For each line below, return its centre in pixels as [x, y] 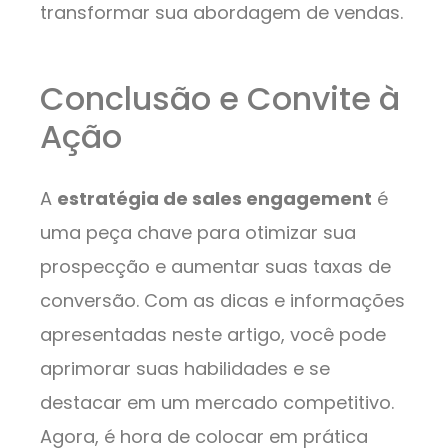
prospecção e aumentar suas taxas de [215, 267]
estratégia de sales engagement [214, 199]
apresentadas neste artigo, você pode [213, 335]
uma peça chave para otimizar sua [198, 233]
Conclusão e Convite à [220, 99]
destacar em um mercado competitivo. [217, 403]
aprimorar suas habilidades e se [185, 369]
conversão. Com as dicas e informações [222, 301]
